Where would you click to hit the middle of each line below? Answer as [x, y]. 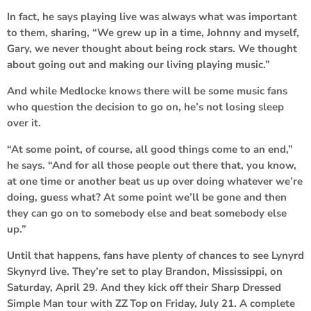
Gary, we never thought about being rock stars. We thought [152, 48]
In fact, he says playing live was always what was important [152, 16]
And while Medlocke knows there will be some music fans [147, 91]
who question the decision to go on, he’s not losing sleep [145, 107]
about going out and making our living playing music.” [140, 64]
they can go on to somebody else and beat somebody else [147, 213]
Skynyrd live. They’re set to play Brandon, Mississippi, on [145, 271]
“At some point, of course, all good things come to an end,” [150, 149]
